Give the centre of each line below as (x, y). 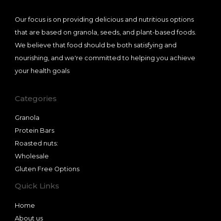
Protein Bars (35, 131)
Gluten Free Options (47, 169)
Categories (36, 98)
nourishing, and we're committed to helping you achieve (105, 58)
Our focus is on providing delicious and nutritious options (104, 19)
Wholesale (32, 156)
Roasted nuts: (37, 144)
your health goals (42, 71)
